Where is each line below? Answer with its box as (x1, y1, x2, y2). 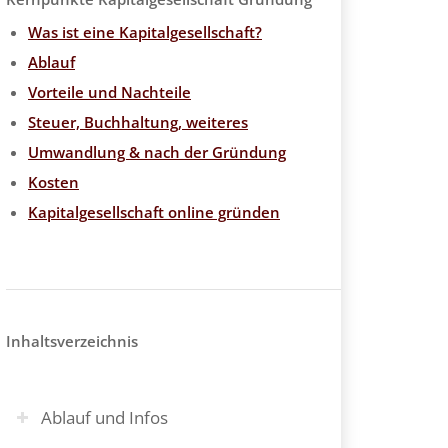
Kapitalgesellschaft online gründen (28, 202, 280, 222)
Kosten (28, 172, 79, 192)
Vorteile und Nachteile (28, 82, 191, 102)
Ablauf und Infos (41, 406, 168, 429)
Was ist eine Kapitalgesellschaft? (28, 22, 262, 42)
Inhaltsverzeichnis (6, 331, 138, 351)
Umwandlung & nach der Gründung (28, 142, 286, 162)
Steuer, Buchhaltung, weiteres (28, 112, 248, 132)
